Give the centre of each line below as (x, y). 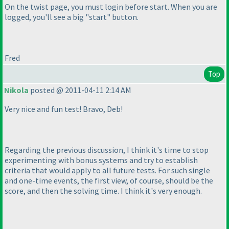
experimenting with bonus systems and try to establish (101, 160)
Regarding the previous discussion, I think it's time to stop (107, 150)
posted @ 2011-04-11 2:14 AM (80, 90)
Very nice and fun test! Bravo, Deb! (64, 109)
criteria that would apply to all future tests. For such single (107, 170)
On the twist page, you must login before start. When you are (111, 6)
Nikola (16, 90)
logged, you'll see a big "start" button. (72, 17)
